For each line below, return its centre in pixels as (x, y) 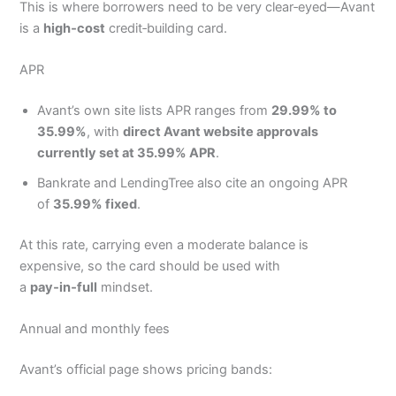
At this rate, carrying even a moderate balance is (164, 244)
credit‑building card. (167, 28)
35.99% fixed (95, 205)
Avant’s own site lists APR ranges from (155, 111)
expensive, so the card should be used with (150, 266)
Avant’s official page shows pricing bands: (146, 370)
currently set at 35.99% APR (127, 153)
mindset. (126, 287)
